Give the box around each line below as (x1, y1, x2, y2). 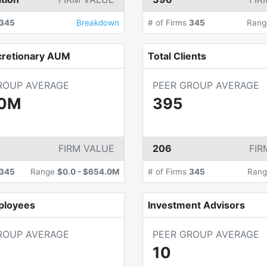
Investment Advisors (148, 199, 245, 211)
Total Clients (148, 50, 206, 62)
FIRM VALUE (58, 142, 114, 154)
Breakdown (76, 18, 119, 27)
